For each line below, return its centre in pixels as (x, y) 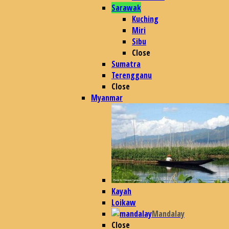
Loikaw (124, 202)
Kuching (145, 19)
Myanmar (107, 98)
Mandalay (168, 214)
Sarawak (126, 8)
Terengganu (132, 75)
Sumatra (126, 64)
